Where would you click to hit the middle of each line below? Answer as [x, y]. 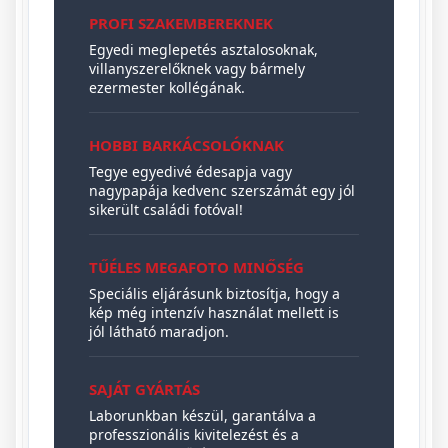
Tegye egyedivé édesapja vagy [191, 171]
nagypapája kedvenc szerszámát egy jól [222, 190]
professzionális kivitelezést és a [194, 434]
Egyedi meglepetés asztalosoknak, [204, 49]
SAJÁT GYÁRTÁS [145, 388]
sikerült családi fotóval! [166, 209]
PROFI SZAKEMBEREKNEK [181, 22]
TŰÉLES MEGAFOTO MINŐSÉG [197, 266]
